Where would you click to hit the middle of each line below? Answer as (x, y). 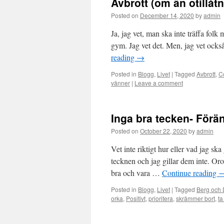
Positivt (136, 198)
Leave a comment (159, 83)
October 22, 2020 (163, 131)
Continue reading (190, 173)
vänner (120, 83)
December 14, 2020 (167, 15)
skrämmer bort (195, 198)
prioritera (161, 198)
